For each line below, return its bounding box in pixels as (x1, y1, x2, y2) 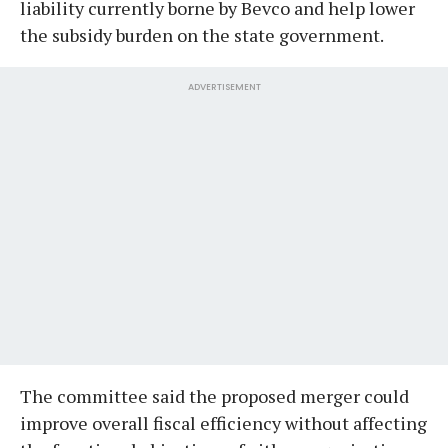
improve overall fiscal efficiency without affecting (20, 410, 427, 435)
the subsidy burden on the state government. (20, 22, 384, 47)
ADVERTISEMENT (187, 80, 261, 93)
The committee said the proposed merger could (20, 383, 409, 408)
